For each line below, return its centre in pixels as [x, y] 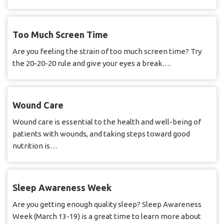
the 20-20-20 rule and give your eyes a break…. [92, 63]
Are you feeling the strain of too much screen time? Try [107, 51]
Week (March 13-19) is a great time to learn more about [107, 216]
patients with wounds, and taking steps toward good [101, 134]
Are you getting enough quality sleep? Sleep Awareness [107, 204]
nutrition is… [35, 146]
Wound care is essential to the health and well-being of [107, 122]
